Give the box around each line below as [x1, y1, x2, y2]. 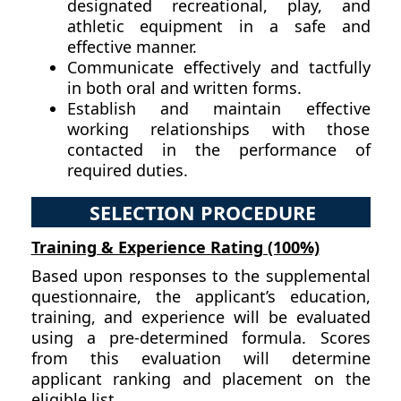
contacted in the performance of [66, 139, 371, 161]
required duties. [66, 159, 188, 182]
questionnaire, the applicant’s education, [30, 285, 371, 307]
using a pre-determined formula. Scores [30, 326, 371, 348]
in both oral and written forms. [66, 77, 302, 99]
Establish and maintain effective [66, 98, 371, 120]
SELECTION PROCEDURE [90, 199, 317, 226]
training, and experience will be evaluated [30, 305, 371, 328]
